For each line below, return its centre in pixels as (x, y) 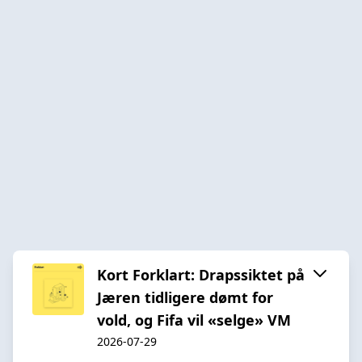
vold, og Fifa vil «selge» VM (194, 320)
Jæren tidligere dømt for (185, 297)
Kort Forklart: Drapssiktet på (201, 274)
